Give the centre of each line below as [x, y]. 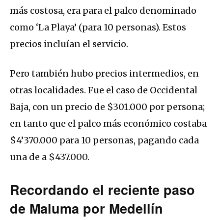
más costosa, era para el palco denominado [103, 11]
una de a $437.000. [50, 157]
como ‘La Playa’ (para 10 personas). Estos [98, 27]
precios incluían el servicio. [69, 44]
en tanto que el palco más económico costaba [108, 124]
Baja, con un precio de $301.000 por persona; [107, 107]
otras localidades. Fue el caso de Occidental [104, 90]
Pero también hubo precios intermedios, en [104, 74]
